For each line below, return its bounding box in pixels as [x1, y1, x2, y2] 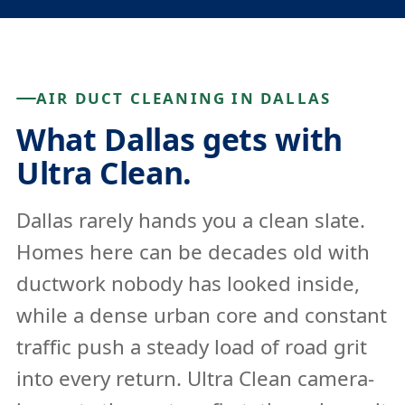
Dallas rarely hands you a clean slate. [16, 206, 365, 234]
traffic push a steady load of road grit [16, 333, 367, 361]
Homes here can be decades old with [16, 238, 370, 266]
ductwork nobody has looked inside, [16, 269, 360, 297]
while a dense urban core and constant [16, 301, 387, 329]
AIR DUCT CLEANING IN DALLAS [36, 88, 332, 108]
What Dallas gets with [16, 118, 343, 160]
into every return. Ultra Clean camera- [16, 364, 374, 392]
